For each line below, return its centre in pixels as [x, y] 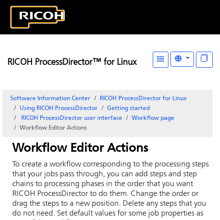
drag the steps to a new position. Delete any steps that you [109, 204]
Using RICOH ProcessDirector [59, 109]
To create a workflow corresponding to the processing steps [110, 165]
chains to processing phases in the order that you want [103, 184]
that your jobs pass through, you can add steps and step [105, 174]
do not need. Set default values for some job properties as [108, 214]
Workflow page [153, 118]
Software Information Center [50, 99]
